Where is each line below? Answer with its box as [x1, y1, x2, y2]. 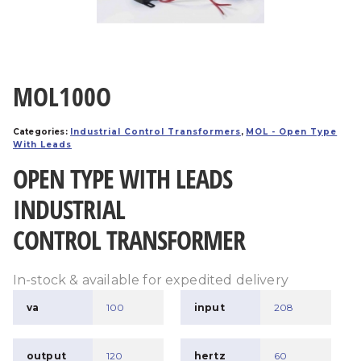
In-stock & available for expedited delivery [13, 272, 288, 288]
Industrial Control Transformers [69, 127, 241, 138]
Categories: [13, 127, 70, 138]
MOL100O [13, 79, 112, 114]
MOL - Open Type [246, 127, 338, 138]
